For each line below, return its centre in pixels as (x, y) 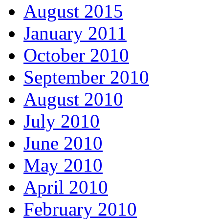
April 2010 (66, 187)
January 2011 (75, 33)
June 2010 (63, 143)
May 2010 (63, 165)
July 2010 (62, 121)
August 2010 (73, 99)
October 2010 (76, 55)
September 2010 (86, 77)
